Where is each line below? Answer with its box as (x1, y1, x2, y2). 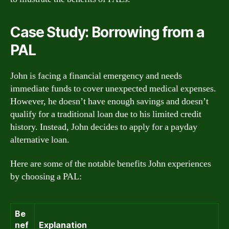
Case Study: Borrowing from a (10, 23, 204, 41)
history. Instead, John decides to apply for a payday (10, 121, 197, 133)
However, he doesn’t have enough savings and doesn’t (10, 95, 209, 107)
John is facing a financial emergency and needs (10, 70, 182, 82)
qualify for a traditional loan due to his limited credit (10, 108, 201, 120)
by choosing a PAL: (10, 171, 82, 182)
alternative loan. (10, 133, 70, 146)
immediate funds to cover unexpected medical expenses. (10, 82, 216, 95)
